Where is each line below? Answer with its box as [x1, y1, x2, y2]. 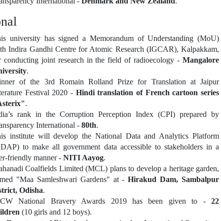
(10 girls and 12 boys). [20, 207, 92, 216]
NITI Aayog [63, 153, 104, 162]
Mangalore [183, 55, 219, 64]
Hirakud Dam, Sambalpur [128, 175, 219, 184]
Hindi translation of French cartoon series [75, 88, 220, 97]
